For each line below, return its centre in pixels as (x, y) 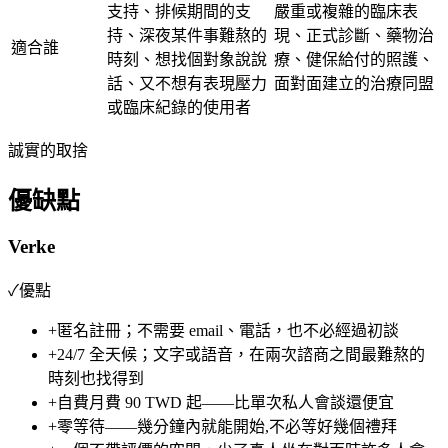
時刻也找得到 (96, 378)
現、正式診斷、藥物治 (354, 36)
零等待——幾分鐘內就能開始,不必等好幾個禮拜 (227, 426)
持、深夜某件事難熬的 (187, 36)
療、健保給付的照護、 (354, 60)
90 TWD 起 (163, 402)
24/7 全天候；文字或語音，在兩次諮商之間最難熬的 (241, 354)
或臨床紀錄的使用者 (179, 108)
